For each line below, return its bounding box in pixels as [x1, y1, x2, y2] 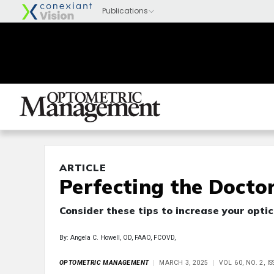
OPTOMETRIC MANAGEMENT [59, 259, 149, 267]
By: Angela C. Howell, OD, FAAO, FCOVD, [59, 234, 176, 242]
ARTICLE [59, 161, 106, 174]
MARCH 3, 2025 [159, 259, 209, 267]
